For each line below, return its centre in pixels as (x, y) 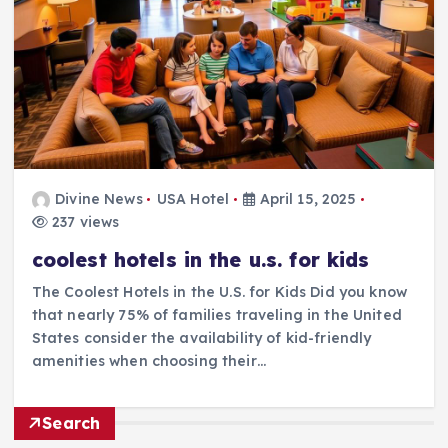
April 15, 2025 (306, 199)
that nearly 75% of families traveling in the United (216, 315)
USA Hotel (193, 199)
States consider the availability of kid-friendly (201, 338)
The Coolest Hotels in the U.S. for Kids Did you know (219, 292)
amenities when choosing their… (148, 361)
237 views (83, 222)
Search (71, 422)
